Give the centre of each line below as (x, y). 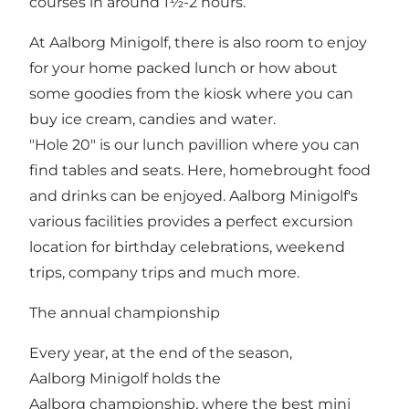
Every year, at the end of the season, (161, 353)
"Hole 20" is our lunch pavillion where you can (194, 145)
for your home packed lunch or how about (184, 68)
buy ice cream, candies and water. (152, 120)
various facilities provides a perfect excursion (191, 222)
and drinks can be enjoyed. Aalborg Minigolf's (194, 196)
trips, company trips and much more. (164, 273)
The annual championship (125, 313)
